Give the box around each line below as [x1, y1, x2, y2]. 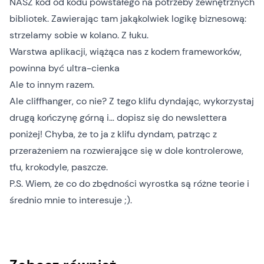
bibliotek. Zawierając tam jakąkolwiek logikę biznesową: [9, 12, 246, 25]
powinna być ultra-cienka [9, 62, 120, 74]
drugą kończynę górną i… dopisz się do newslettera [9, 111, 227, 124]
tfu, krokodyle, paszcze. [9, 161, 108, 173]
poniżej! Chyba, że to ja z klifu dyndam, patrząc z [9, 128, 217, 140]
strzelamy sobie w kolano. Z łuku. [9, 29, 148, 41]
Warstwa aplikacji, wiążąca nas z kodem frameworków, [9, 45, 242, 58]
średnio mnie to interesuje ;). [9, 194, 132, 206]
